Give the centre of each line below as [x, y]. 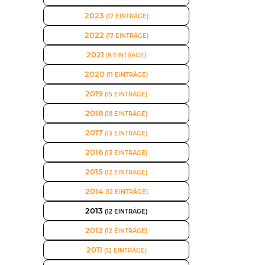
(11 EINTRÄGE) [126, 75]
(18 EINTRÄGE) [125, 114]
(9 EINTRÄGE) [125, 55]
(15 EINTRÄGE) [125, 94]
